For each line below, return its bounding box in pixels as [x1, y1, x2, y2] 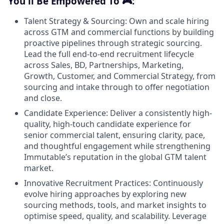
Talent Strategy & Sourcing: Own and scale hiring [24, 15, 209, 27]
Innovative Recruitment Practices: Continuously [24, 177, 203, 189]
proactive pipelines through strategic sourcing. [24, 37, 202, 49]
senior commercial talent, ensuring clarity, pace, [24, 129, 205, 141]
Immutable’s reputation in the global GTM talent [24, 151, 206, 163]
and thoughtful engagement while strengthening [24, 140, 210, 152]
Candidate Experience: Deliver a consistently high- [24, 107, 212, 119]
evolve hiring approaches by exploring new [24, 188, 186, 200]
